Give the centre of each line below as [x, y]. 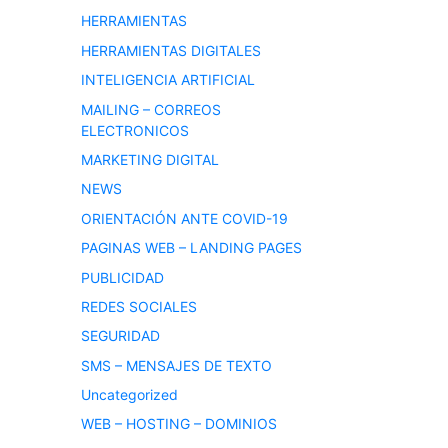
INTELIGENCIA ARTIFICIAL [168, 80]
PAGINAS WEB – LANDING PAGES [191, 248]
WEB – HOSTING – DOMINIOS [179, 424]
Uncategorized [129, 395]
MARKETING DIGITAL [150, 159]
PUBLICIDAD [122, 277]
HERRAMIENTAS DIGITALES [171, 50]
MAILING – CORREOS [151, 109]
